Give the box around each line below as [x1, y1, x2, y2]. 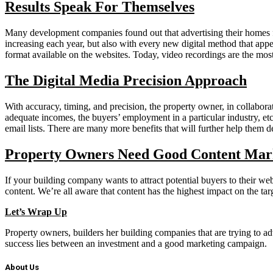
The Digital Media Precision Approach [5, 73, 247, 89]
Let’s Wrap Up [5, 206, 67, 217]
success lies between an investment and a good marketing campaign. [5, 238, 267, 249]
